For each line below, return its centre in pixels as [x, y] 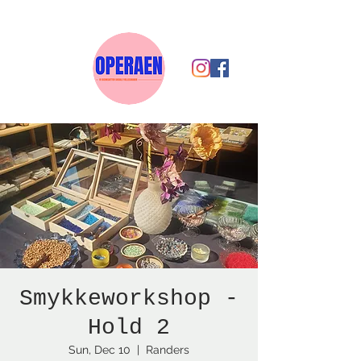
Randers [168, 350]
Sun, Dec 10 [100, 350]
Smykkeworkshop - [129, 299]
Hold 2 [129, 328]
